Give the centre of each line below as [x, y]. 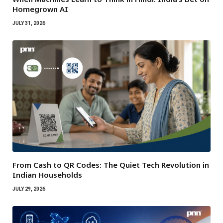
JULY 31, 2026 [29, 23]
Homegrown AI [40, 9]
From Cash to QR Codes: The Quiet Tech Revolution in [111, 165]
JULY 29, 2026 [29, 189]
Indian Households [47, 174]
